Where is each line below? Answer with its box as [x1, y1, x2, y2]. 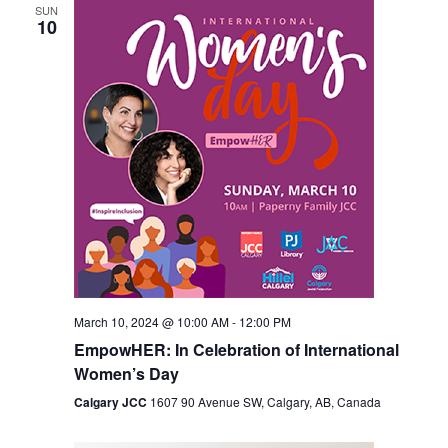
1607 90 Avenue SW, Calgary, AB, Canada [149, 393, 381, 410]
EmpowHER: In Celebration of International [73, 338, 399, 361]
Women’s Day [73, 362, 179, 385]
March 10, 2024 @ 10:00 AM [73, 313, 229, 330]
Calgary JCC [73, 393, 150, 411]
